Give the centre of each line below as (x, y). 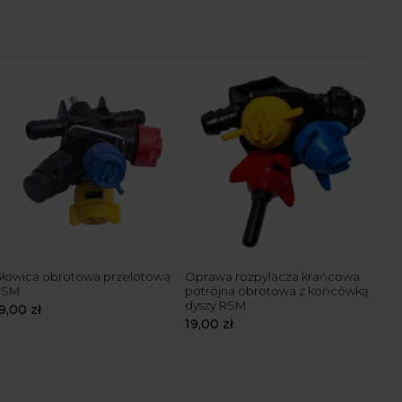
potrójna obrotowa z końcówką (277, 290)
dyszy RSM (215, 305)
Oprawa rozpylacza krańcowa (272, 276)
